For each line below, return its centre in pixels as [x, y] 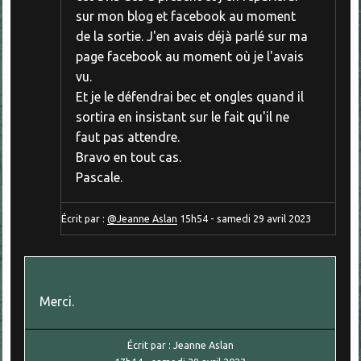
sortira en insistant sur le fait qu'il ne [182, 117]
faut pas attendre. [127, 137]
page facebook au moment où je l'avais [189, 57]
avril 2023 [288, 218]
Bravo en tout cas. [128, 158]
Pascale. [99, 178]
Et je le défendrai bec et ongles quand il [189, 97]
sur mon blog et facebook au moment [185, 17]
